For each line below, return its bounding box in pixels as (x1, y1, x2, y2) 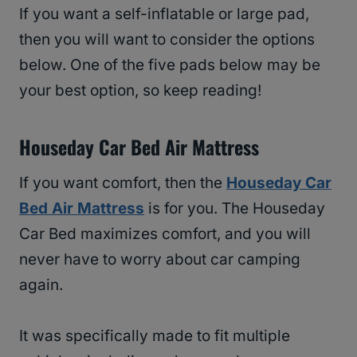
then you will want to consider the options (19, 29, 315, 49)
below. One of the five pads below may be (19, 55, 320, 74)
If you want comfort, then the (19, 173, 226, 192)
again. (19, 275, 63, 294)
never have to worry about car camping (19, 249, 300, 269)
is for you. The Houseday (144, 198, 325, 218)
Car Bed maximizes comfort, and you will (19, 224, 311, 243)
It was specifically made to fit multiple (19, 326, 290, 345)
